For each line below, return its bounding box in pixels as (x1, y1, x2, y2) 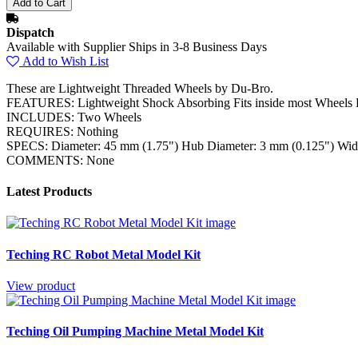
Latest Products (6, 185, 92, 199)
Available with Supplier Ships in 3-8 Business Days (6, 39, 267, 54)
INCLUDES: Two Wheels (6, 109, 141, 124)
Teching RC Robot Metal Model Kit (6, 247, 201, 261)
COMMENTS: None (6, 153, 114, 167)
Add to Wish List (19, 54, 109, 68)
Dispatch (6, 25, 54, 39)
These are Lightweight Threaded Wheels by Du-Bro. (6, 81, 273, 95)
